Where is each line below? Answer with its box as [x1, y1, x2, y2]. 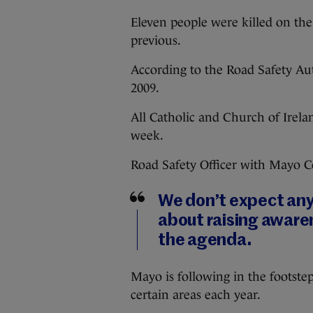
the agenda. [158, 232, 252, 249]
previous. [131, 34, 181, 48]
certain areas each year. [131, 288, 261, 302]
